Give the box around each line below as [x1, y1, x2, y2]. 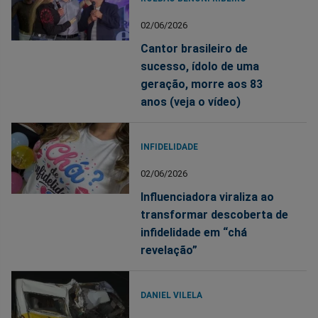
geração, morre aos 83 [141, 77, 263, 92]
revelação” [141, 243, 198, 258]
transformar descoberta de [141, 208, 289, 222]
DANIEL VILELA [141, 290, 203, 301]
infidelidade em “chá [141, 226, 248, 240]
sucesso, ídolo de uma [141, 60, 260, 74]
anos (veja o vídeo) [141, 95, 241, 109]
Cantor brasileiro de [141, 42, 248, 56]
